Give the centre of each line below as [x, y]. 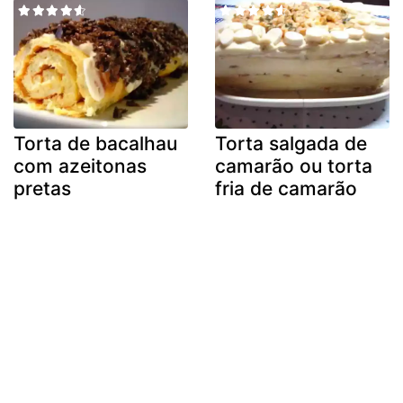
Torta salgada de [291, 144]
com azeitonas [80, 166]
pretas [42, 189]
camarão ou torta [294, 166]
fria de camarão [286, 189]
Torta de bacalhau [95, 144]
